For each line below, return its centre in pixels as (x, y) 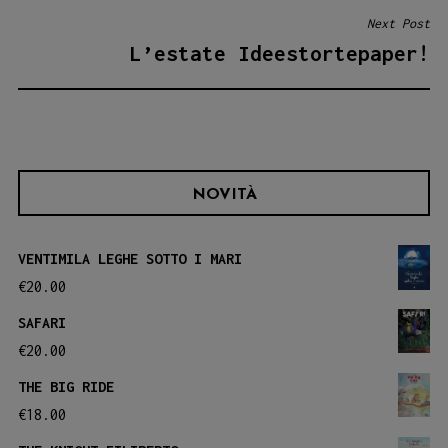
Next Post (398, 23)
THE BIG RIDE (66, 387)
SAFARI (42, 323)
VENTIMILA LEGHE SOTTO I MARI (130, 259)
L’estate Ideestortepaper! (280, 52)
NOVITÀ (224, 195)
